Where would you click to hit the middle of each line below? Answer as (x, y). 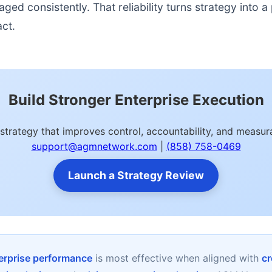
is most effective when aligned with (177, 258)
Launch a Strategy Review (136, 175)
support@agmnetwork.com (94, 146)
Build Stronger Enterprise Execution (136, 100)
